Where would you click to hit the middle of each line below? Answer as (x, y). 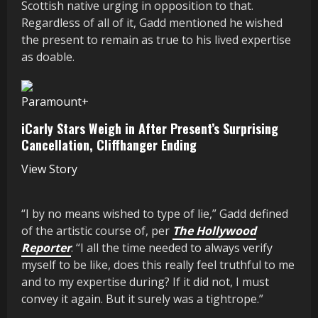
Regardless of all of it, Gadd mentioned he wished (152, 22)
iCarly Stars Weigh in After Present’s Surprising (150, 128)
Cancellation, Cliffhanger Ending (109, 144)
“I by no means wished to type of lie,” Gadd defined (155, 213)
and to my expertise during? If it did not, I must (145, 281)
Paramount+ (55, 101)
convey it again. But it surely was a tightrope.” (142, 298)
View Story (49, 169)
